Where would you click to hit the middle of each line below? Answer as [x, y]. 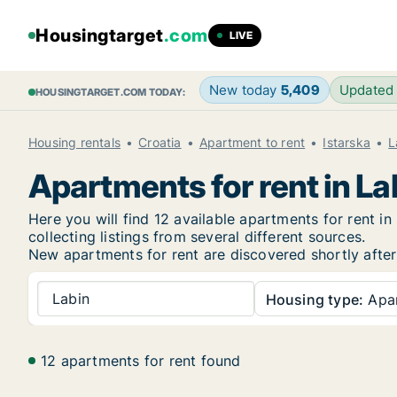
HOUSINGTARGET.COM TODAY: [110, 92]
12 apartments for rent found [141, 361]
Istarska [347, 142]
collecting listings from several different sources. [197, 237]
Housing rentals [74, 142]
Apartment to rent [252, 142]
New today [245, 90]
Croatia [160, 142]
